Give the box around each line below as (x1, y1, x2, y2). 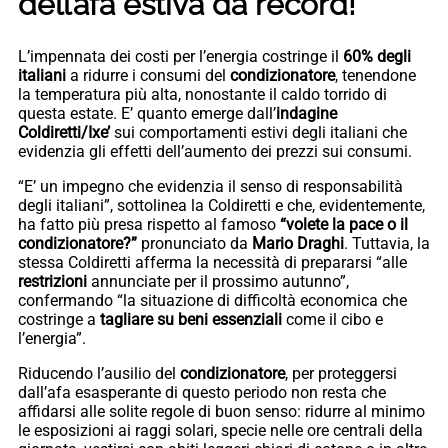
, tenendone (335, 66, 416, 86)
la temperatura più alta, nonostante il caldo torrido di (18, 85, 387, 105)
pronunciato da (141, 234, 252, 254)
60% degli (343, 47, 411, 67)
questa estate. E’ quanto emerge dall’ (18, 104, 276, 124)
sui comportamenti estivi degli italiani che (110, 123, 407, 143)
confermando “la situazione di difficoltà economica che (18, 291, 407, 311)
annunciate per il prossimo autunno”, (91, 272, 349, 292)
